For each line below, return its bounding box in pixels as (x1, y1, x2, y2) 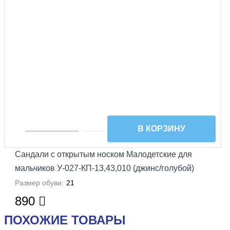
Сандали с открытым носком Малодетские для (15, 150, 192, 159)
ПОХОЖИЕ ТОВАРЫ (4, 213, 126, 227)
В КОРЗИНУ (137, 124, 185, 133)
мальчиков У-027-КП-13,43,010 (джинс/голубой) (15, 164, 194, 173)
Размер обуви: (15, 179, 64, 187)
